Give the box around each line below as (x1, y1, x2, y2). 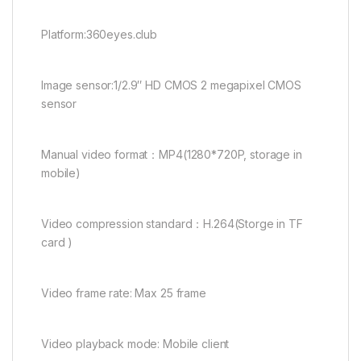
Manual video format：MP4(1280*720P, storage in (41, 147, 302, 162)
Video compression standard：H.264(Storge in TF (41, 217, 303, 231)
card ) (41, 235, 73, 250)
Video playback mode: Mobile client (41, 337, 230, 351)
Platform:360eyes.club (41, 27, 158, 42)
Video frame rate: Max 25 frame (41, 286, 206, 301)
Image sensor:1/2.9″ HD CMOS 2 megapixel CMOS (41, 78, 301, 93)
